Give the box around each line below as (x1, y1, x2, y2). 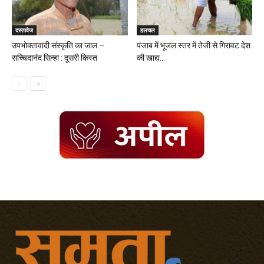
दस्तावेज (15, 25, 33, 34)
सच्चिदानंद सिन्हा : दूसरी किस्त (12, 52, 97, 62)
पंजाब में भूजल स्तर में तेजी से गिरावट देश (136, 40, 250, 50)
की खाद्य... (136, 52, 165, 62)
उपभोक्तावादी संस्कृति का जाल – (12, 40, 104, 50)
